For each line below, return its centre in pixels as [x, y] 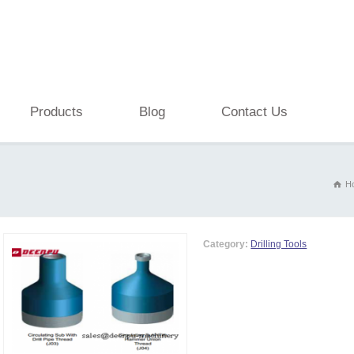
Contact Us [254, 112]
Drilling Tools [279, 244]
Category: [226, 244]
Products [56, 112]
